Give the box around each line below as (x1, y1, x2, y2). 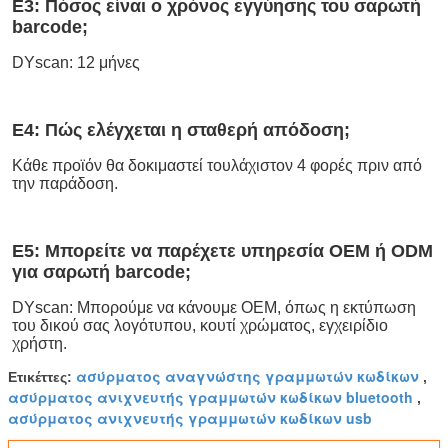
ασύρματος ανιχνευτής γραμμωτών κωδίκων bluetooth (8, 386, 413, 407)
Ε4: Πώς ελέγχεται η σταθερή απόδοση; (12, 119, 350, 140)
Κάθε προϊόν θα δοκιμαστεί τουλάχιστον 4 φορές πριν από (12, 156, 422, 174)
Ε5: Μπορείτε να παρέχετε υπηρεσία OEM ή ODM (12, 240, 433, 261)
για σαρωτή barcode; (12, 261, 191, 282)
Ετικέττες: (8, 368, 76, 385)
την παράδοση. (12, 174, 118, 192)
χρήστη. (12, 334, 67, 352)
